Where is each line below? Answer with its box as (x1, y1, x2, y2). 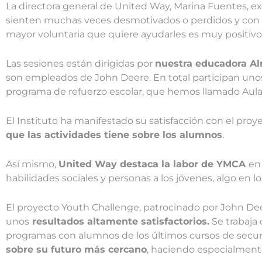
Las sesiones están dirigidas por (6, 57, 155, 69)
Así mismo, (6, 158, 58, 170)
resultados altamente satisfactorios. (29, 215, 209, 227)
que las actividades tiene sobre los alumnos (6, 129, 222, 140)
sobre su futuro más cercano (6, 243, 147, 255)
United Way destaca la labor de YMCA (58, 158, 249, 170)
